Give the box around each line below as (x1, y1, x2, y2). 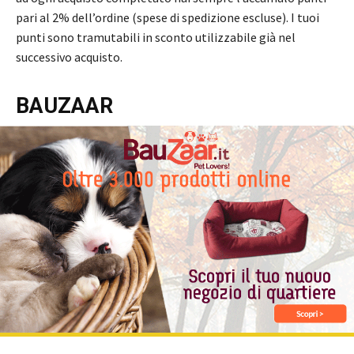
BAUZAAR (16, 92, 113, 119)
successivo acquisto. (16, 48, 122, 65)
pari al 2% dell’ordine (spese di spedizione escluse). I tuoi (16, 9, 319, 25)
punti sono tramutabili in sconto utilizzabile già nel (16, 28, 296, 45)
